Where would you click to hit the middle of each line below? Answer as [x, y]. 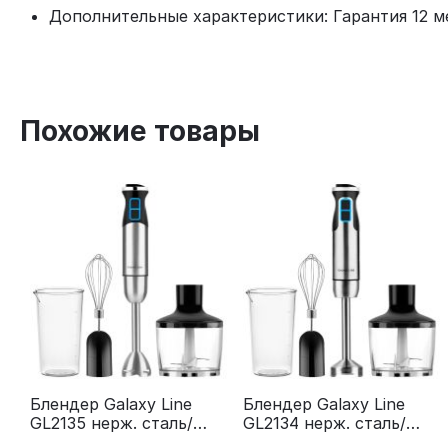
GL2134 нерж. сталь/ [325, 423]
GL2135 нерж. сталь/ [111, 423]
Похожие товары [140, 131]
